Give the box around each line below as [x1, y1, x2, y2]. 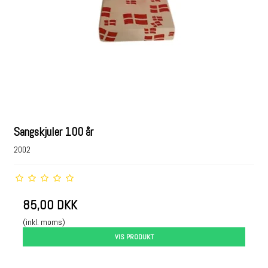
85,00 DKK [23, 197, 78, 213]
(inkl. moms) [23, 217, 66, 227]
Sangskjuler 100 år [14, 124, 94, 140]
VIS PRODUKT [114, 232, 154, 242]
